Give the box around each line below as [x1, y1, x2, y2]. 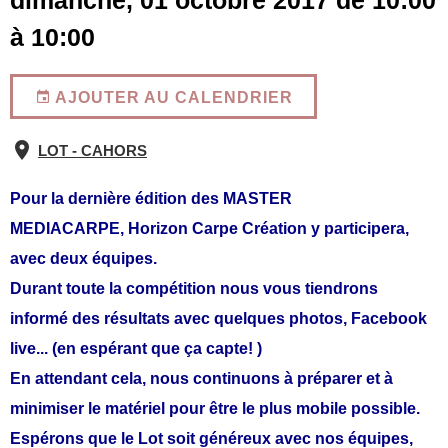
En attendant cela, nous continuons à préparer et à [10, 370, 393, 388]
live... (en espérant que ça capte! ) [10, 340, 266, 358]
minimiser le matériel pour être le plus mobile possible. [10, 400, 420, 418]
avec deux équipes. [10, 250, 161, 268]
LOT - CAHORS [38, 141, 147, 159]
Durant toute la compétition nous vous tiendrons [10, 280, 378, 298]
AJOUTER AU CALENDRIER [50, 87, 293, 106]
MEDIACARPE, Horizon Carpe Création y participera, [10, 220, 409, 238]
